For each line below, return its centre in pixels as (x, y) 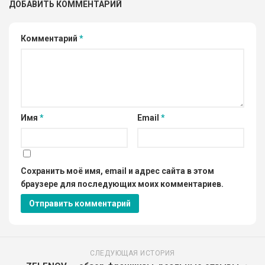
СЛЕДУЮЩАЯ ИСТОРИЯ (132, 253)
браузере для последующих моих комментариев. (122, 184)
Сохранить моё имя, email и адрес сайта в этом (117, 171)
